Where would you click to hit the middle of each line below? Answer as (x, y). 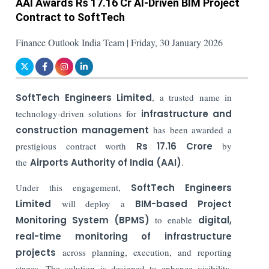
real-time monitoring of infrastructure (124, 236)
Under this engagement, (74, 187)
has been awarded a (190, 129)
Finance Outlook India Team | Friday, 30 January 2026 (119, 42)
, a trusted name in (192, 97)
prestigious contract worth (76, 146)
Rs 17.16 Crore (174, 146)
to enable (174, 219)
